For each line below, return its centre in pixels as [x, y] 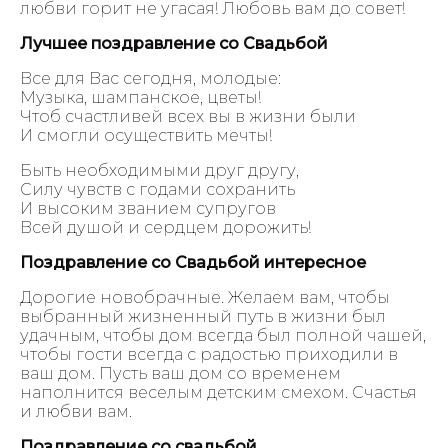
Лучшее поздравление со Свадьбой [174, 43]
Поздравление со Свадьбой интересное [193, 262]
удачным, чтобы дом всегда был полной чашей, [223, 335]
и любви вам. [76, 411]
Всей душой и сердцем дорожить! [165, 227]
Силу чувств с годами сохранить [157, 189]
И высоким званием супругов [148, 208]
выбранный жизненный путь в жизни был [203, 316]
